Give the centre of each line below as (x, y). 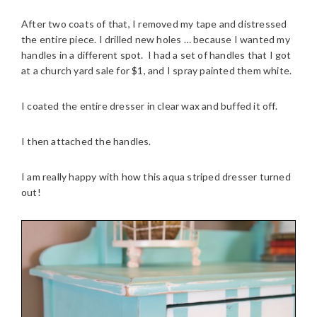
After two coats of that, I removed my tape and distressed (154, 24)
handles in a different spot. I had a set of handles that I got (156, 55)
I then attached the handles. (86, 142)
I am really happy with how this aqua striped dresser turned (156, 177)
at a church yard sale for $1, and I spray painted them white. (157, 71)
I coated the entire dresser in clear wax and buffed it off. (149, 106)
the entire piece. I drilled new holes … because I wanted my (156, 40)
